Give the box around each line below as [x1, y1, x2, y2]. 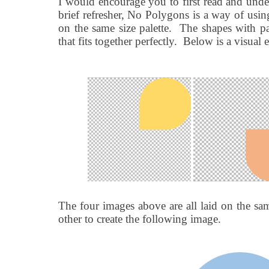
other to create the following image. [58, 213, 221, 226]
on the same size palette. [58, 22, 172, 35]
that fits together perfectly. [58, 35, 177, 48]
